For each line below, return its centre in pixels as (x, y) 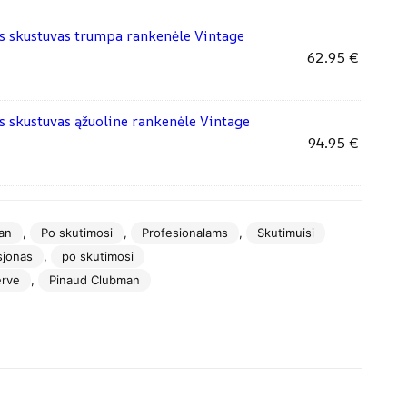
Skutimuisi (285, 232)
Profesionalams (184, 232)
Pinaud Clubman (94, 279)
